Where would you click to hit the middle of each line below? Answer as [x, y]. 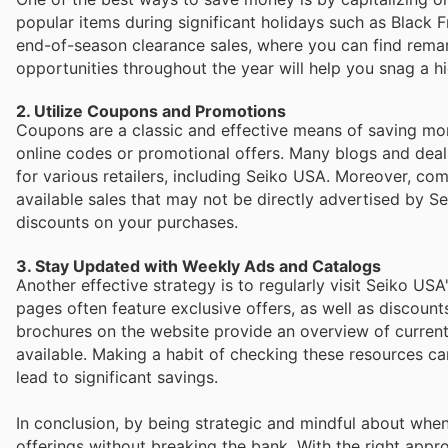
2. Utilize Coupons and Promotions [151, 111]
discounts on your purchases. [127, 222]
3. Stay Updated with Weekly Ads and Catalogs [198, 265]
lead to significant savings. [117, 376]
